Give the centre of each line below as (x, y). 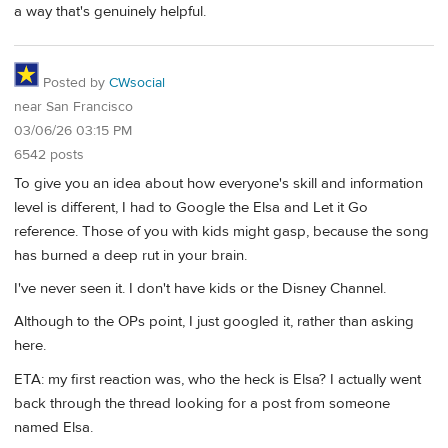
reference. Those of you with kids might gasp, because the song (221, 231)
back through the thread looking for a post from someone (202, 403)
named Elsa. (53, 427)
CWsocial (137, 82)
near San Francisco (73, 106)
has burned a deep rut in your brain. (130, 255)
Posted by (74, 82)
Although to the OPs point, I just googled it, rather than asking (214, 322)
